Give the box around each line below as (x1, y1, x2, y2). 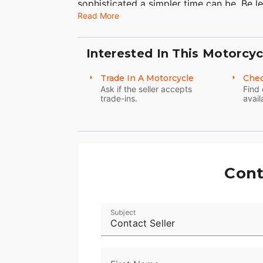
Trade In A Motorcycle (100, 73, 194, 84)
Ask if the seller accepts (100, 84, 192, 95)
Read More (77, 11, 119, 21)
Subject (110, 208, 136, 217)
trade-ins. (100, 93, 137, 104)
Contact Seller (110, 217, 176, 230)
